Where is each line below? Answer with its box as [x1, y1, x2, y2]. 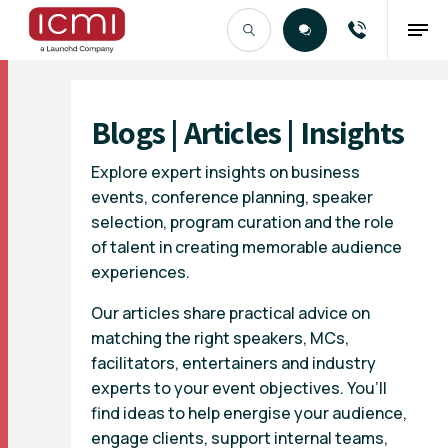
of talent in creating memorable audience [91, 236, 402, 258]
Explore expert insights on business [91, 161, 360, 183]
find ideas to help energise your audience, [91, 402, 407, 424]
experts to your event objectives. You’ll [91, 377, 387, 399]
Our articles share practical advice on [91, 302, 370, 324]
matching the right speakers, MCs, [91, 327, 349, 349]
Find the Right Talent [16, 79, 204, 105]
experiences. [91, 261, 190, 283]
